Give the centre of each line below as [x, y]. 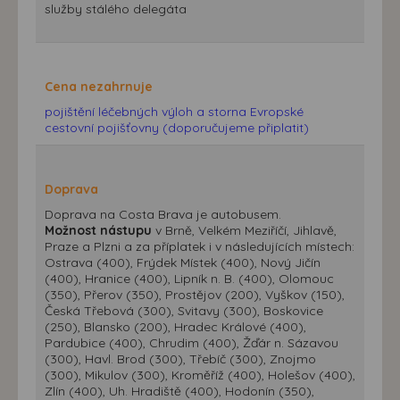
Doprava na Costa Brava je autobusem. [163, 214]
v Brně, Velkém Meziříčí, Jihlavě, [244, 230]
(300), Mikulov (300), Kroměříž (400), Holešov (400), [200, 375]
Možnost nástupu [98, 230]
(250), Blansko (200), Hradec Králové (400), [175, 326]
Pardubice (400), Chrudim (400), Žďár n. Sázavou [192, 342]
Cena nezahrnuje [99, 86]
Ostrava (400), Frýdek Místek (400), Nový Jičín [183, 262]
